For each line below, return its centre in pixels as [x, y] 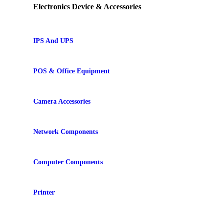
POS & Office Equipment [72, 71]
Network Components [66, 131]
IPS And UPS [53, 41]
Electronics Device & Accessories [87, 6]
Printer [44, 192]
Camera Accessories [62, 101]
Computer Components [68, 162]
